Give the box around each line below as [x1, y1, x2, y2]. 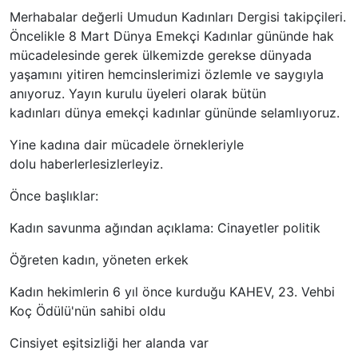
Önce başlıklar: [10, 188, 98, 205]
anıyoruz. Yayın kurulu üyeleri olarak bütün [10, 86, 266, 102]
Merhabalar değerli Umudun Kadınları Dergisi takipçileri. [10, 9, 346, 26]
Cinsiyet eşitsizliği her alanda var [10, 335, 209, 352]
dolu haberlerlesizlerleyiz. [10, 156, 171, 173]
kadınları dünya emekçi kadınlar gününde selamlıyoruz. [10, 105, 340, 121]
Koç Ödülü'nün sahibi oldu [10, 303, 165, 320]
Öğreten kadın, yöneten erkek [10, 252, 189, 268]
